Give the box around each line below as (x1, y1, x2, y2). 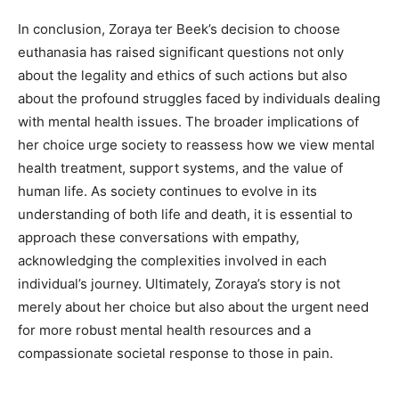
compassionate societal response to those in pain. (18, 345, 333, 362)
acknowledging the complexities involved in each (18, 252, 327, 270)
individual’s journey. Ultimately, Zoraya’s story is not (18, 275, 340, 293)
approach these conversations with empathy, (18, 229, 299, 247)
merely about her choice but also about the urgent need (18, 298, 369, 316)
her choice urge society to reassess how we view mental (18, 136, 375, 154)
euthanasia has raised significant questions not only (18, 44, 344, 61)
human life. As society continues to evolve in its (18, 183, 317, 200)
